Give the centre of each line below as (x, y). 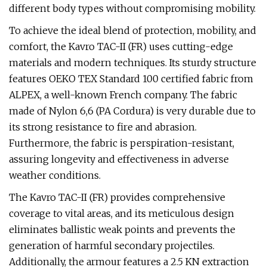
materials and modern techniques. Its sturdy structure (133, 63)
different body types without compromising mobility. (132, 8)
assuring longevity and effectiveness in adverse (119, 159)
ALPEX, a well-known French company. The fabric (123, 95)
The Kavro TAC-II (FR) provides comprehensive (117, 197)
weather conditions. (55, 175)
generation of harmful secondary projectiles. (112, 246)
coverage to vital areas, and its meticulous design (122, 213)
